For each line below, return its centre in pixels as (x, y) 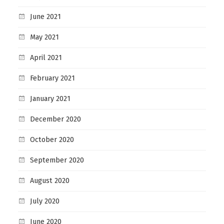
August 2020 (49, 181)
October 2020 (52, 140)
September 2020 (57, 160)
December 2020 (55, 119)
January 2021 (50, 99)
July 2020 (44, 201)
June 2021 (45, 17)
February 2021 (52, 78)
